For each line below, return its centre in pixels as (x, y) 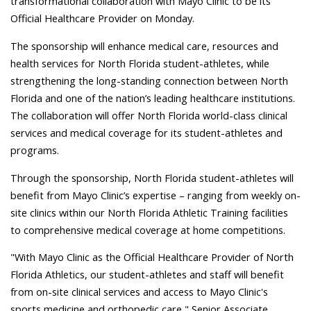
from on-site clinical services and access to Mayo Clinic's (139, 292)
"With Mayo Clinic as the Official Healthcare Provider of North (152, 257)
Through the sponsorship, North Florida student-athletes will (152, 177)
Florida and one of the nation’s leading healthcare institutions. (153, 98)
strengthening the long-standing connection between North (149, 80)
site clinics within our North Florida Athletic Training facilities (149, 212)
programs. (35, 150)
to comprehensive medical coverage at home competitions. (148, 229)
